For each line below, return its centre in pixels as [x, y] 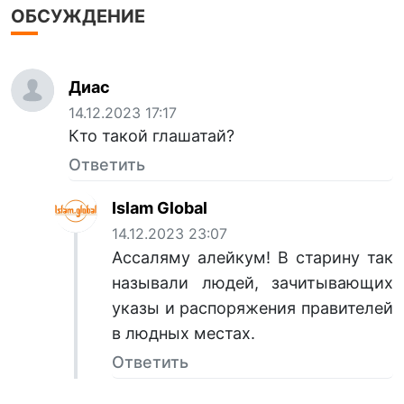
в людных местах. [186, 333]
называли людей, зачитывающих [252, 282]
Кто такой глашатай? [151, 136]
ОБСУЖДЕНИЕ [78, 17]
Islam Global [160, 208]
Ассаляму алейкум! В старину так [252, 257]
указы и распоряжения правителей [252, 308]
